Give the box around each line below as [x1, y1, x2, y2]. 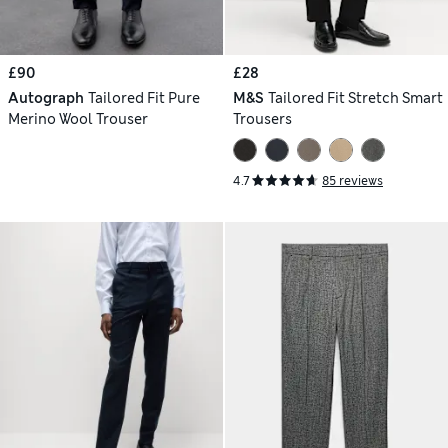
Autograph [8, 89, 84, 108]
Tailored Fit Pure [87, 89, 200, 108]
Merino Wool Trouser [8, 110, 148, 129]
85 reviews [322, 173, 383, 190]
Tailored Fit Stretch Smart [267, 89, 443, 108]
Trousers [233, 110, 292, 129]
